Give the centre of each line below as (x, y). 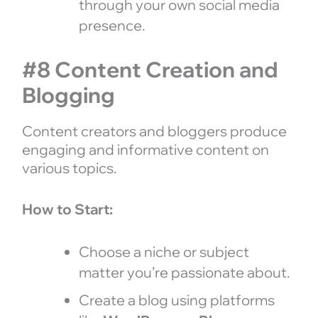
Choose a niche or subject (164, 251)
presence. (111, 25)
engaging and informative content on (145, 149)
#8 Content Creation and (150, 69)
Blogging (68, 95)
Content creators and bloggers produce (154, 131)
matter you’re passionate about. (184, 272)
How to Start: (67, 209)
